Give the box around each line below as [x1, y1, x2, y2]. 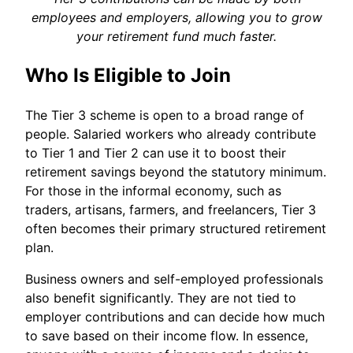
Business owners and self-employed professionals [25, 270, 323, 287]
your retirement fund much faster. [76, 28, 277, 44]
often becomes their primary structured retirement [25, 220, 326, 236]
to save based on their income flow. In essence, [25, 327, 308, 344]
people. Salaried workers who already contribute [25, 125, 316, 142]
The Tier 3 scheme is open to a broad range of [25, 106, 304, 123]
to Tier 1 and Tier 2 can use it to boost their [25, 144, 286, 161]
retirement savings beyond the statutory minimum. [25, 163, 326, 180]
